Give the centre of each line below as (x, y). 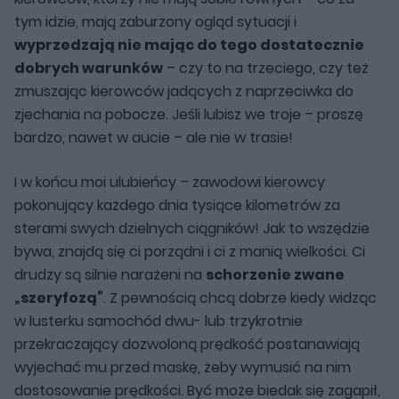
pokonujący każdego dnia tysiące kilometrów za (177, 205)
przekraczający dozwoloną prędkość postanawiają (187, 344)
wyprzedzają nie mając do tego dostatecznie (189, 45)
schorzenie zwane (275, 274)
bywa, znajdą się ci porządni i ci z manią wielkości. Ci (190, 251)
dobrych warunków (89, 68)
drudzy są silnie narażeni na (110, 274)
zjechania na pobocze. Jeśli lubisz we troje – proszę (189, 114)
